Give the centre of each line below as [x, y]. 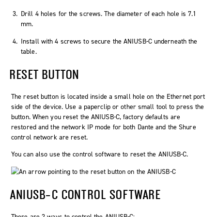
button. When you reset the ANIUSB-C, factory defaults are [96, 117]
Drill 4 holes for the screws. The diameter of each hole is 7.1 [108, 14]
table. [29, 52]
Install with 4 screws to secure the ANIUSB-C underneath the [109, 42]
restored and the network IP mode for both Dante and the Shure [104, 127]
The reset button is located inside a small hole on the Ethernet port [108, 97]
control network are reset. [49, 138]
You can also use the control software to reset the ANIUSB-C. [100, 155]
